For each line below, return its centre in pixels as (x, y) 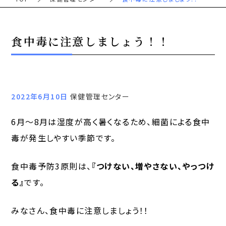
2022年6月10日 (41, 97)
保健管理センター (100, 97)
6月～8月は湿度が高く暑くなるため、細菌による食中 (111, 122)
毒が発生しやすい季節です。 (64, 138)
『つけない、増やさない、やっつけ (153, 166)
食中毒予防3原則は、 (51, 166)
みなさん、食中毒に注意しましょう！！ (80, 211)
